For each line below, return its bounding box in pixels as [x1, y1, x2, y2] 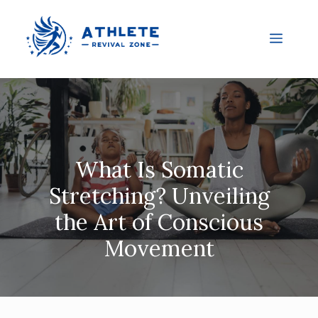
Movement [104, 234, 214, 262]
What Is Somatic [75, 155, 243, 183]
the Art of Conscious [55, 207, 263, 236]
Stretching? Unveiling [48, 181, 270, 209]
